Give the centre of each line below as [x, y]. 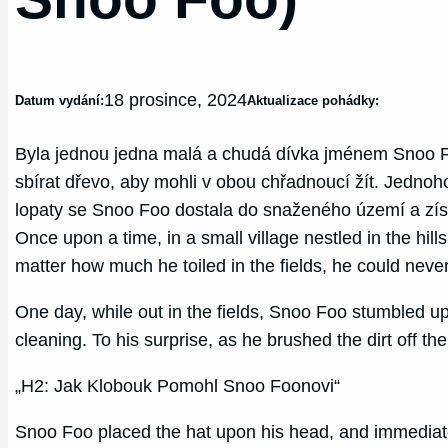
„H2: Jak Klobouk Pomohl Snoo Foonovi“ [178, 385]
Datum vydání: [60, 101]
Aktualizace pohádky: [313, 101]
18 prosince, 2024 [176, 100]
